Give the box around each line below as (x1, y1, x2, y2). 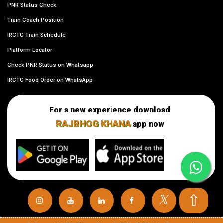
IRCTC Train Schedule (7, 31, 66, 39)
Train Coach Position (7, 16, 64, 24)
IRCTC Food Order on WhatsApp (7, 76, 93, 84)
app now (132, 119, 164, 129)
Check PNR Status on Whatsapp (7, 61, 93, 69)
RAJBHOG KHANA (55, 118, 133, 129)
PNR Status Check (7, 1, 56, 9)
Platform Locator (7, 46, 52, 54)
